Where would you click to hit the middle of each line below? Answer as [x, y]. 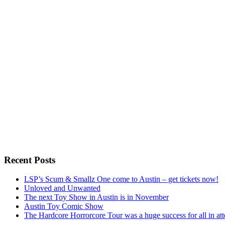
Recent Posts [30, 160]
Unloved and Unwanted [62, 188]
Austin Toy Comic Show [64, 206]
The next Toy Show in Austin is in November [96, 197]
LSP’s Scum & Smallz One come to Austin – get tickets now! [121, 179]
